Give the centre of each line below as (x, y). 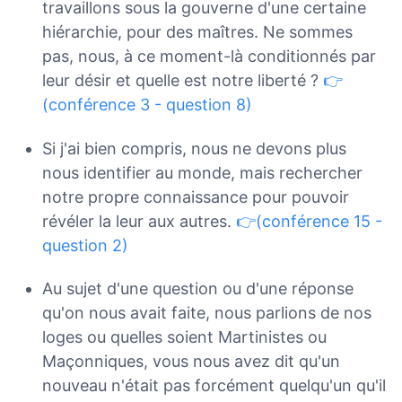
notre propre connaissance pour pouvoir (195, 197)
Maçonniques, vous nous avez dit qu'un (191, 362)
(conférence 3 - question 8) (147, 105)
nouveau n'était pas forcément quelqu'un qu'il (214, 386)
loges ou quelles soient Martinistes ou (184, 337)
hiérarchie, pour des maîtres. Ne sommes (197, 32)
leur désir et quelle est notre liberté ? (182, 81)
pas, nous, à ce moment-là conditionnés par (209, 57)
